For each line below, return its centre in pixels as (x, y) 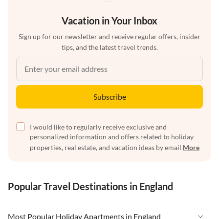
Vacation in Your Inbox (109, 20)
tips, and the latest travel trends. (109, 47)
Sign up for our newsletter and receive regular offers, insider (109, 36)
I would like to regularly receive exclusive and (98, 127)
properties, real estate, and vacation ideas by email (106, 147)
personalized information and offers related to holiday (112, 136)
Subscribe (109, 96)
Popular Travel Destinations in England (90, 186)
